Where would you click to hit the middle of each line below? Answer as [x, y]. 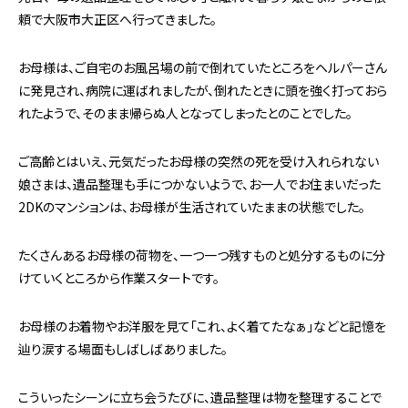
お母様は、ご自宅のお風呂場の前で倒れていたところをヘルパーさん [203, 68]
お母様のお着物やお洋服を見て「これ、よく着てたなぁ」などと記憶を [202, 326]
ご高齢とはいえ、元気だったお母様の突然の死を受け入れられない [199, 162]
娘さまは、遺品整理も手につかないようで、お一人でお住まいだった [199, 184]
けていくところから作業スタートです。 [119, 278]
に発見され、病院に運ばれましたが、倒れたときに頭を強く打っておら [203, 91]
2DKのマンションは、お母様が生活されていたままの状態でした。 [192, 207]
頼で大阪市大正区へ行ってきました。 [117, 20]
